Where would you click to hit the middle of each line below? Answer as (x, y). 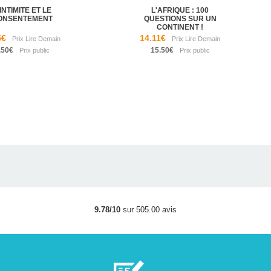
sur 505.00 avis (148, 210)
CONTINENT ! (180, 28)
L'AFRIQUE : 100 (180, 11)
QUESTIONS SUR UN (180, 19)
